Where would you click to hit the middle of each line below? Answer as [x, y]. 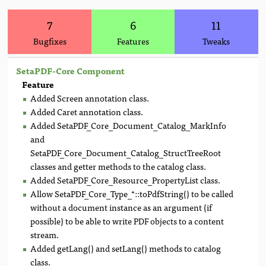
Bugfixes [50, 40]
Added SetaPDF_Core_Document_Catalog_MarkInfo [129, 125]
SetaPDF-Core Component [71, 70]
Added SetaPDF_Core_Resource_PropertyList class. [126, 179]
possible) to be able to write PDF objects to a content [127, 220]
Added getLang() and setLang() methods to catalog [126, 248]
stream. [45, 234]
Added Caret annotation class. [87, 111]
